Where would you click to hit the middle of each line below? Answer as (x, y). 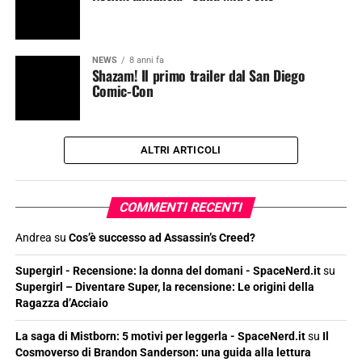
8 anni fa (146, 60)
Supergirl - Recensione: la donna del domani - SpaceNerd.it (168, 271)
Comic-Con (122, 90)
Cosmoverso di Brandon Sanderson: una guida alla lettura (163, 353)
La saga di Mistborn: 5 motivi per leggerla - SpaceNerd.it (160, 337)
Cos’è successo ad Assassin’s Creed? (162, 238)
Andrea (33, 238)
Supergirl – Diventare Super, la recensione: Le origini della (164, 287)
